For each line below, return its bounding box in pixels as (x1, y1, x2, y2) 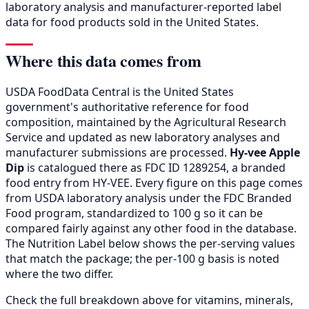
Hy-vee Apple (230, 144, 300, 160)
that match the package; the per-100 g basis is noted (6, 250, 279, 266)
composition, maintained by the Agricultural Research (6, 114, 286, 130)
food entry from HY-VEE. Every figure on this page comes (6, 175, 303, 190)
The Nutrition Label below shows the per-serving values (6, 235, 295, 251)
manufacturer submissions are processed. (6, 144, 230, 160)
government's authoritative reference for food (6, 99, 249, 114)
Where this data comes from (6, 48, 201, 72)
